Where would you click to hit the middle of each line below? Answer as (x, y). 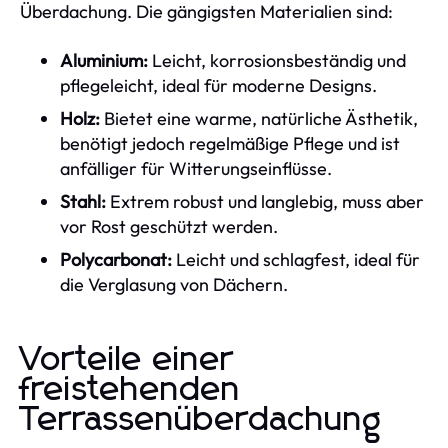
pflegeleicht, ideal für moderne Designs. (218, 85)
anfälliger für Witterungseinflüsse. (196, 168)
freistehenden (130, 389)
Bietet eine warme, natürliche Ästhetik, (259, 118)
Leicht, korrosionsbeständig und (277, 60)
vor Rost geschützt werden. (169, 226)
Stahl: (83, 201)
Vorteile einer (127, 359)
